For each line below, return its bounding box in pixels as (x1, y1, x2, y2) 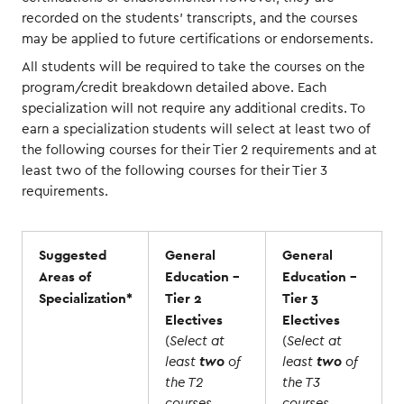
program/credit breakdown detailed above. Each (22, 80, 326, 95)
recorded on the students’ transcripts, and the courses (22, 11, 358, 25)
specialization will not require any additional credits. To (22, 101, 365, 115)
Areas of (38, 267, 91, 285)
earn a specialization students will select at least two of (22, 122, 371, 136)
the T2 (164, 375, 203, 390)
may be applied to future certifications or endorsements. (22, 32, 373, 46)
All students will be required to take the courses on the (22, 60, 365, 74)
